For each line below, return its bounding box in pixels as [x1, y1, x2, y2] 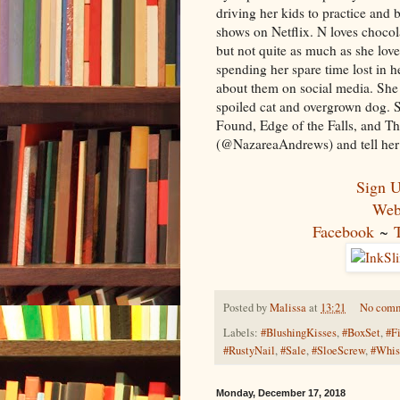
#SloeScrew [312, 342, 365, 358]
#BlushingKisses [261, 324, 337, 340]
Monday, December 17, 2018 [216, 387, 346, 398]
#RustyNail [223, 342, 275, 358]
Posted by [223, 300, 270, 316]
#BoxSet [342, 324, 380, 340]
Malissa [270, 300, 306, 316]
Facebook [312, 221, 374, 243]
